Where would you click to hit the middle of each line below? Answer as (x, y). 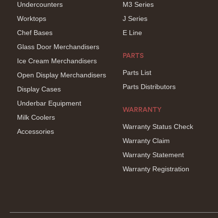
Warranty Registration (156, 169)
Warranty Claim (146, 141)
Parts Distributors (149, 87)
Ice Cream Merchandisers (57, 61)
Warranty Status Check (158, 127)
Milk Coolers (36, 117)
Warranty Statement (154, 155)
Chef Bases (35, 33)
